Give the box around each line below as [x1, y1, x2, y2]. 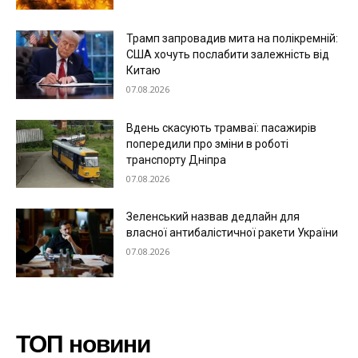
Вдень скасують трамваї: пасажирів [126, 121, 317, 134]
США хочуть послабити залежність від [126, 48, 330, 62]
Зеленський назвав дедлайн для [126, 210, 300, 224]
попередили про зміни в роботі [126, 137, 289, 150]
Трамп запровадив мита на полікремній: [126, 32, 339, 46]
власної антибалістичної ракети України [126, 226, 339, 240]
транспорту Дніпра [126, 153, 227, 166]
